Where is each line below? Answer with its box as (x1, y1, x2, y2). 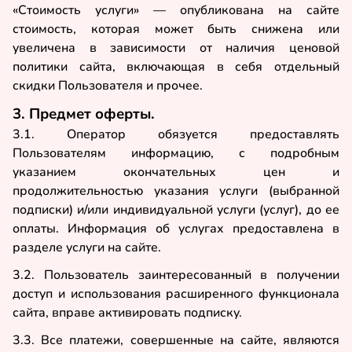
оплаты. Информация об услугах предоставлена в (13, 220, 339, 238)
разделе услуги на (13, 239, 122, 257)
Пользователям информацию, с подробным (13, 145, 339, 163)
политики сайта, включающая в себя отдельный (13, 57, 339, 75)
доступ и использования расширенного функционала (13, 285, 339, 303)
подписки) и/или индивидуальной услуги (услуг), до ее (13, 201, 339, 219)
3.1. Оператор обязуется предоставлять (13, 126, 339, 144)
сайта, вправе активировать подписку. (13, 304, 242, 322)
